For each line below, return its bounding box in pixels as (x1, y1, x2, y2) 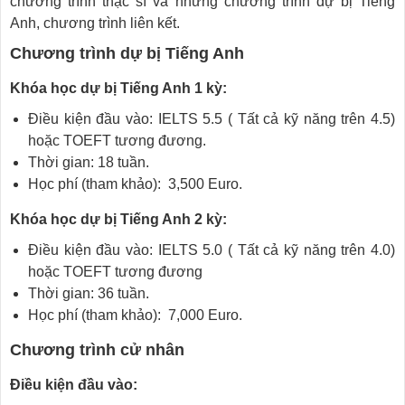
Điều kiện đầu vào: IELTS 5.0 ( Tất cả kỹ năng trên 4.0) (28, 242, 395, 258)
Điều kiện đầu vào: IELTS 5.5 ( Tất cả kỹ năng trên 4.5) (28, 111, 395, 127)
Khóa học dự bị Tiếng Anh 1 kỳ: (10, 80, 227, 96)
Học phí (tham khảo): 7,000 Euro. (28, 307, 242, 323)
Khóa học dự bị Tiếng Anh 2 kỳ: (10, 212, 227, 227)
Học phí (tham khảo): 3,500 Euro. (28, 176, 242, 192)
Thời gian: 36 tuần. (28, 286, 149, 301)
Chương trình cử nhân (10, 341, 184, 359)
